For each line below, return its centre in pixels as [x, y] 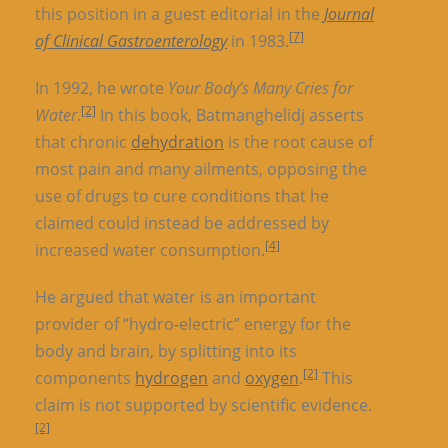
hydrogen [171, 377]
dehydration [177, 141]
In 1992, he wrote [101, 87]
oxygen [272, 377]
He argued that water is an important [175, 296]
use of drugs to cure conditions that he [182, 195]
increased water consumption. [150, 249]
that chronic [83, 141]
